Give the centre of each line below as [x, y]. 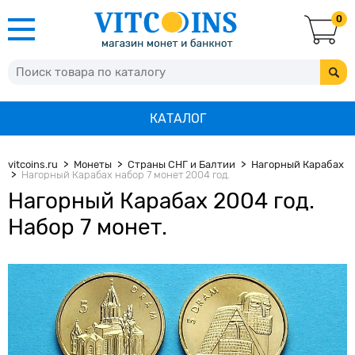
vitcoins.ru [33, 164]
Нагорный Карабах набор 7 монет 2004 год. [126, 175]
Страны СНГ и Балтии [181, 164]
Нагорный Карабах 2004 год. [161, 201]
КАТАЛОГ [177, 118]
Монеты [93, 164]
